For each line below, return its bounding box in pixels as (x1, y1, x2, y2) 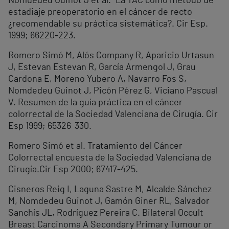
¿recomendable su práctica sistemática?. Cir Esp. (8, 19, 208, 29)
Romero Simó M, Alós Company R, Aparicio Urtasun (8, 51, 214, 61)
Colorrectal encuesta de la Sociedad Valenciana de (8, 153, 212, 163)
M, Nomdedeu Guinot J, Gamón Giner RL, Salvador (8, 197, 210, 207)
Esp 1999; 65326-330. (8, 122, 91, 131)
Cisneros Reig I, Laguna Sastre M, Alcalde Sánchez (8, 185, 212, 195)
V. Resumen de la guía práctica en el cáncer (8, 98, 182, 108)
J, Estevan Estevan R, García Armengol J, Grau (8, 63, 196, 73)
